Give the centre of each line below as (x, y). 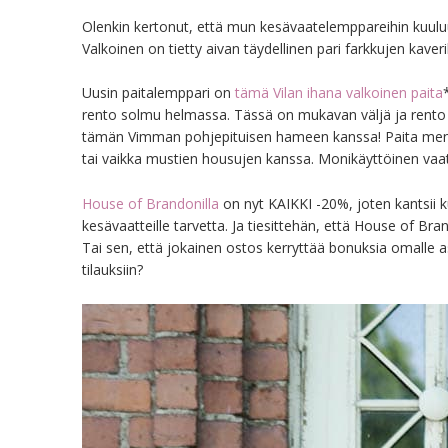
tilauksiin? (112, 270)
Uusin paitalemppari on (158, 93)
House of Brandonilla (150, 204)
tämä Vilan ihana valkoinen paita (339, 93)
